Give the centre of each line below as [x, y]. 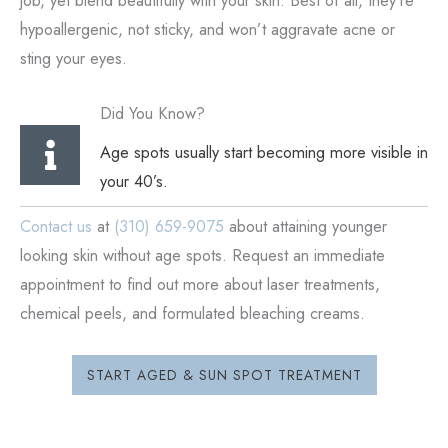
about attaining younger [305, 226]
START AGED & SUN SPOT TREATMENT [224, 374]
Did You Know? [152, 113]
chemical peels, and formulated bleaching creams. [192, 313]
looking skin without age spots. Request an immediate [202, 255]
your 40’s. [134, 181]
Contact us [56, 226]
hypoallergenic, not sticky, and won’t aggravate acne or [207, 29]
